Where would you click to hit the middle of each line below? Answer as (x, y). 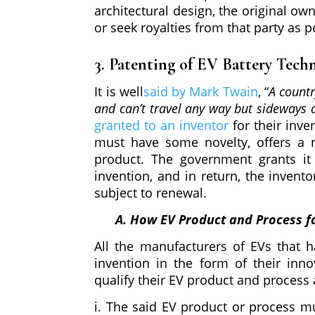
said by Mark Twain (200, 92)
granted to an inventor (162, 126)
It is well (119, 92)
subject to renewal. (153, 193)
